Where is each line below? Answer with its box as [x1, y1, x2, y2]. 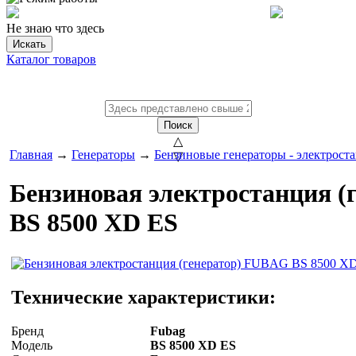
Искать [13, 38, 46, 50]
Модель [11, 338, 52, 352]
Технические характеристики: [11, 286, 276, 308]
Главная [10, 148, 52, 161]
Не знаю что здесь [6, 21, 104, 35]
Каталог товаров [6, 52, 96, 66]
